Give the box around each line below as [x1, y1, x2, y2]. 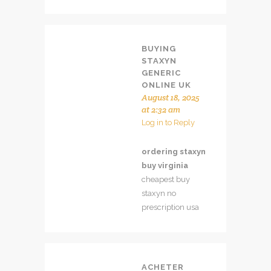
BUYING [142, 44, 176, 53]
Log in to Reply [142, 117, 195, 127]
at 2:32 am [142, 103, 180, 115]
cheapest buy [142, 174, 190, 184]
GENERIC [142, 68, 181, 77]
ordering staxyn [142, 146, 206, 156]
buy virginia [142, 160, 188, 170]
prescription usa [142, 202, 199, 212]
